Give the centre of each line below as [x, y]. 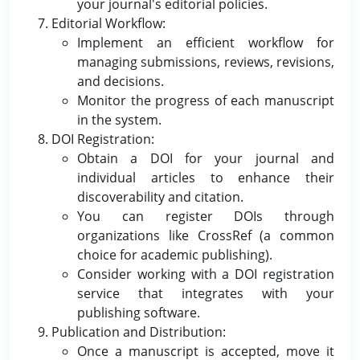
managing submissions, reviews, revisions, [206, 62]
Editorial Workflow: [108, 23]
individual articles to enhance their [206, 178]
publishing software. [139, 313]
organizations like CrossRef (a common [206, 235]
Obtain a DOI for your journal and [206, 158]
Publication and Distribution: [139, 332]
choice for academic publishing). [175, 255]
